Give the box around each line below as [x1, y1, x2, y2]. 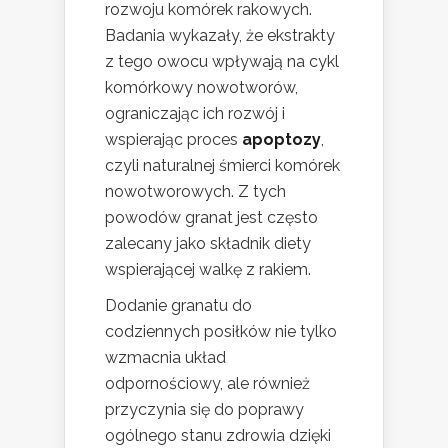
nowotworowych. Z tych [105, 182, 286, 202]
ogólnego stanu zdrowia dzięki [105, 426, 331, 446]
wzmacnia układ [105, 348, 226, 368]
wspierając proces [105, 130, 242, 150]
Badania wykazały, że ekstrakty [105, 26, 335, 46]
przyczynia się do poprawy [105, 400, 304, 420]
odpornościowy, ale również [105, 374, 310, 394]
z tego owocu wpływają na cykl [105, 52, 339, 72]
